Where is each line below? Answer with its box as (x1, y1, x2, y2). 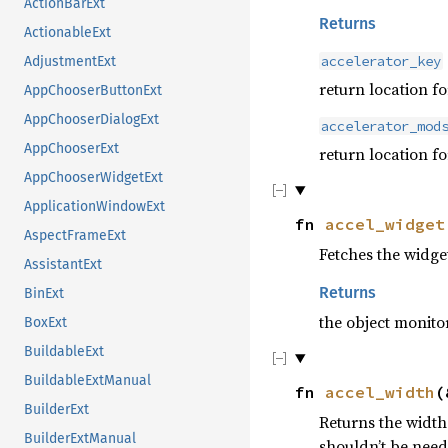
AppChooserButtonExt (24, 81, 162, 99)
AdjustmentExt (24, 52, 116, 70)
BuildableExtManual (24, 371, 151, 389)
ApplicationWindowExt (24, 197, 165, 215)
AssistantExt (24, 255, 102, 273)
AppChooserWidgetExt (24, 168, 163, 186)
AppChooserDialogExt (24, 110, 159, 128)
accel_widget (325, 213, 445, 234)
